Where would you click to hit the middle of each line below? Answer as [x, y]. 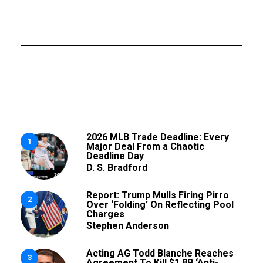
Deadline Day [115, 156]
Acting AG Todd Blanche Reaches [160, 253]
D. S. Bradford [117, 167]
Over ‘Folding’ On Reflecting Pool [160, 204]
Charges [105, 214]
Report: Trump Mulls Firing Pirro [158, 195]
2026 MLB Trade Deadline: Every [158, 137]
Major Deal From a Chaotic [145, 146]
